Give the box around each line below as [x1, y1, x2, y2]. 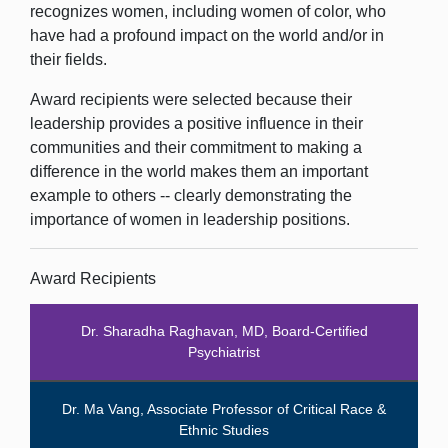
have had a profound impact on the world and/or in [30, 27, 384, 44]
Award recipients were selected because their [30, 91, 352, 108]
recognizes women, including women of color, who [30, 3, 386, 20]
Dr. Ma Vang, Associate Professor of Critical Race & [62, 401, 386, 417]
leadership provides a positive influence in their [30, 115, 363, 132]
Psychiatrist [188, 344, 260, 360]
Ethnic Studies [179, 422, 269, 438]
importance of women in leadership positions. [30, 211, 350, 228]
